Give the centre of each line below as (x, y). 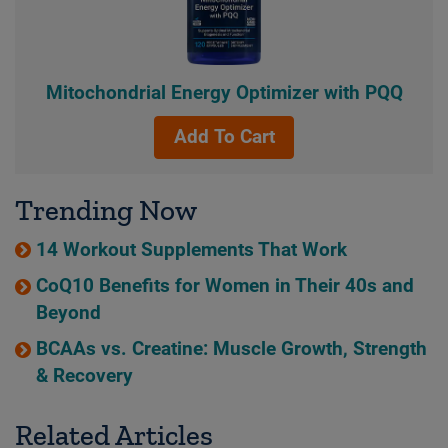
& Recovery (84, 376)
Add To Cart (224, 137)
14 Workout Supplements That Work (191, 249)
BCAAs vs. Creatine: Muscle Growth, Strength (231, 349)
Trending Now (106, 209)
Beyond (68, 313)
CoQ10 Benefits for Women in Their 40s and (224, 286)
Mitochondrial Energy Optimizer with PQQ (224, 92)
